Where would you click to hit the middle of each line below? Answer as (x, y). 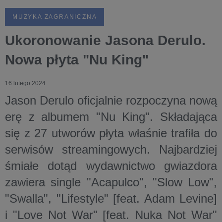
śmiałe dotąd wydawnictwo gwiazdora (111, 166)
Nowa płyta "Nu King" (77, 59)
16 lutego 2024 (25, 83)
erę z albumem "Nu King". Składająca (111, 116)
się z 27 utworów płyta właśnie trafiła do (111, 133)
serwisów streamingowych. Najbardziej (111, 149)
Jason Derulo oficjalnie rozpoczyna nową (111, 100)
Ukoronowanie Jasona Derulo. (105, 40)
